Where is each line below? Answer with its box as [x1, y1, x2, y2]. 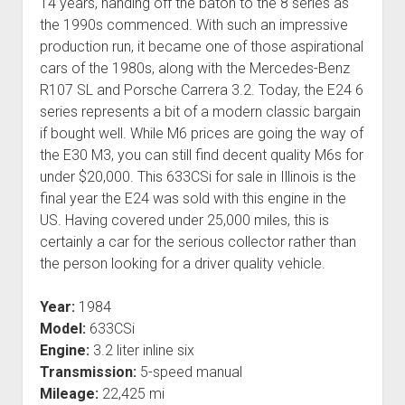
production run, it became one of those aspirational [39, 38, 363, 56]
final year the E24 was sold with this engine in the [39, 190, 346, 208]
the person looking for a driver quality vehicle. [39, 255, 325, 273]
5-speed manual [136, 363, 242, 381]
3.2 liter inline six [89, 342, 194, 360]
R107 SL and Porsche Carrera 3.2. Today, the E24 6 [39, 81, 363, 99]
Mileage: [39, 385, 99, 403]
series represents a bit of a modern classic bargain [39, 103, 361, 121]
